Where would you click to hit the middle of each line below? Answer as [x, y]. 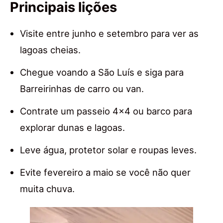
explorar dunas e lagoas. [72, 128]
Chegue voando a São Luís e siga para [102, 72]
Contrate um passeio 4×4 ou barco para [106, 111]
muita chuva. [47, 189]
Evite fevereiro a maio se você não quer [105, 172]
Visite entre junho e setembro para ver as [109, 34]
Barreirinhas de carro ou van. [82, 89]
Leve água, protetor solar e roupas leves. [108, 150]
